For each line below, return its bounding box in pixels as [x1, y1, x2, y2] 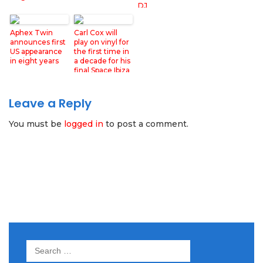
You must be [9, 119, 64, 129]
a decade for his [74, 56, 130, 65]
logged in [64, 119, 103, 129]
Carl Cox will [74, 28, 117, 37]
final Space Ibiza [74, 66, 130, 75]
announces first [10, 38, 66, 46]
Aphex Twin [10, 28, 53, 37]
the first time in [74, 47, 129, 56]
